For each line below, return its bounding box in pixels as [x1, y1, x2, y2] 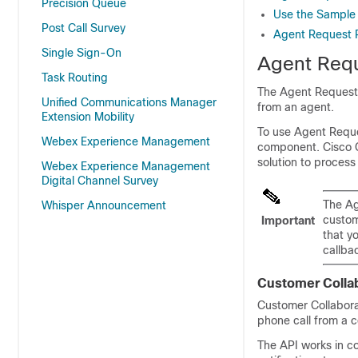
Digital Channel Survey [42, 174, 158, 187]
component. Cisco [257, 141, 355, 153]
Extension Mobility [42, 110, 134, 123]
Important [261, 214, 315, 227]
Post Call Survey [42, 22, 125, 34]
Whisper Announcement [42, 199, 166, 212]
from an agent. [257, 101, 334, 113]
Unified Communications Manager [42, 96, 217, 109]
